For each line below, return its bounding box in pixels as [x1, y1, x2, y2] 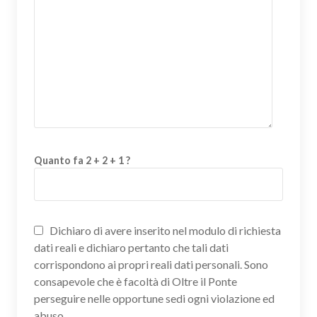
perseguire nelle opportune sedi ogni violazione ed [34, 292, 275, 305]
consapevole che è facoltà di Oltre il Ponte [34, 275, 237, 288]
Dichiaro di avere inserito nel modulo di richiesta [47, 224, 281, 237]
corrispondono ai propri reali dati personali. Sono [34, 258, 268, 271]
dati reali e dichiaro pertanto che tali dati [34, 241, 229, 254]
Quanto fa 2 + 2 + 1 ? [34, 154, 130, 166]
